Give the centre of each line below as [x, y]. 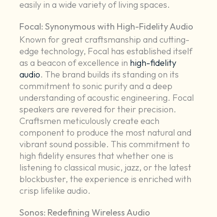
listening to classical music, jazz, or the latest [106, 168]
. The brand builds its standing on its [110, 75]
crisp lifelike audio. [55, 191]
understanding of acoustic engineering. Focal [107, 98]
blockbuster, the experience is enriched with [106, 179]
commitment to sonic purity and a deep [96, 86]
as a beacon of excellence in [75, 63]
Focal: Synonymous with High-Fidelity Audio [107, 27]
